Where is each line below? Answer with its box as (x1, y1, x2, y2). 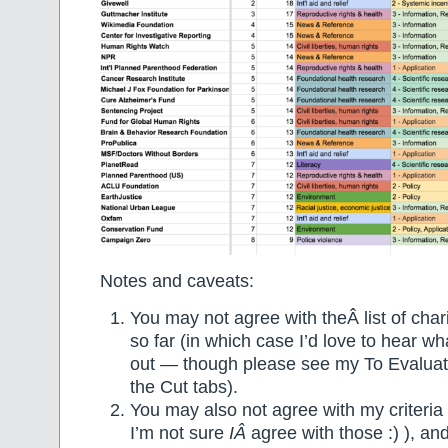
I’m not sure (130, 423, 229, 444)
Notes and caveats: (100, 270, 254, 291)
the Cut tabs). (130, 377, 238, 398)
